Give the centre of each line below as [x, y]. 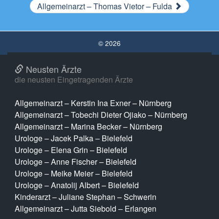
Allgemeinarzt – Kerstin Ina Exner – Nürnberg [93, 103]
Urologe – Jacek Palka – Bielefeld [74, 138]
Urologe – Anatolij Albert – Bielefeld [77, 185]
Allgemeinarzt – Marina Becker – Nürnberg [88, 126]
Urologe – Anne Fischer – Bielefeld [76, 161]
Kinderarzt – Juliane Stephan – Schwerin [86, 197]
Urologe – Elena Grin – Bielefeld [71, 150]
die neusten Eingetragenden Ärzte [74, 79]
